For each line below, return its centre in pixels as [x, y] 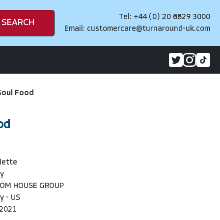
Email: [76, 29]
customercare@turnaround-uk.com [149, 29]
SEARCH [18, 23]
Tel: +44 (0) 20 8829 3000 [165, 17]
